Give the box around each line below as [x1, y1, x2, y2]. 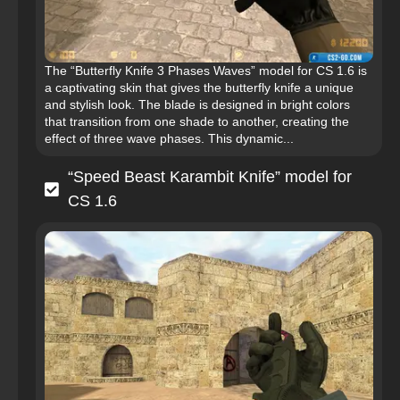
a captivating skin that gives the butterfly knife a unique [45, 80, 354, 96]
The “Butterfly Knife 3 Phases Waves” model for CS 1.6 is [45, 63, 367, 79]
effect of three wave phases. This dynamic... [45, 131, 294, 146]
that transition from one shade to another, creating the [45, 114, 349, 129]
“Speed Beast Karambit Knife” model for [68, 168, 352, 187]
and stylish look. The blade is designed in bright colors [45, 97, 350, 112]
